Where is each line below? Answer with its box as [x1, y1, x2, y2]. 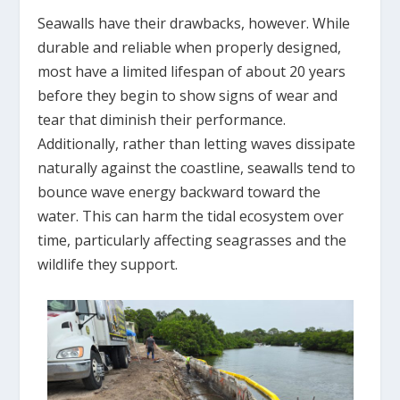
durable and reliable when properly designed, [37, 37, 342, 58]
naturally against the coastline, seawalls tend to [37, 158, 356, 179]
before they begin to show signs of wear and [37, 86, 338, 106]
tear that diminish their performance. [37, 110, 287, 130]
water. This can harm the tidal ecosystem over [37, 206, 345, 227]
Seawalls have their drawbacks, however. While [37, 13, 351, 34]
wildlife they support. [37, 254, 179, 275]
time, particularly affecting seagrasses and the [37, 230, 347, 251]
